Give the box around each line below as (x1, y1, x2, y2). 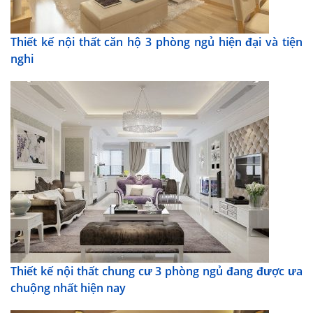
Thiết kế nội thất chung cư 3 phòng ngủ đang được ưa (10, 263, 303, 279)
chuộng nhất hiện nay (10, 279, 126, 296)
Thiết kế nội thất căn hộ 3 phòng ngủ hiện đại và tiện (10, 34, 303, 50)
